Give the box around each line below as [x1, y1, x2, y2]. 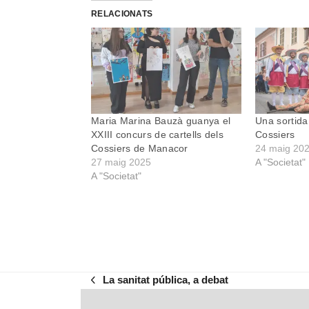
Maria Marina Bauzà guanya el [91, 115, 231, 127]
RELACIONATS [91, 9, 153, 19]
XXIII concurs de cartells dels [91, 129, 224, 141]
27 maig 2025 [91, 157, 151, 168]
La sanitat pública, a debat [103, 274, 229, 286]
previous [90, 280, 132, 292]
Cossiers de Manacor [91, 143, 188, 154]
